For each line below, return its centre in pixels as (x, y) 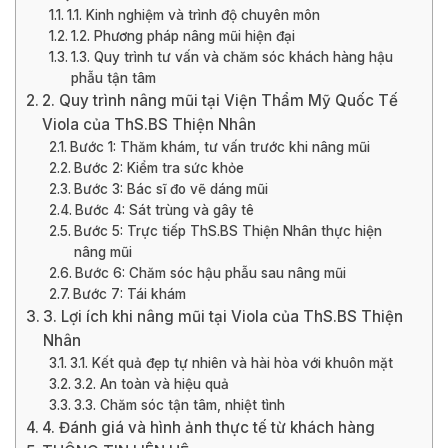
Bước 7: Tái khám (129, 293)
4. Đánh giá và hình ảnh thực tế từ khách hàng (209, 427)
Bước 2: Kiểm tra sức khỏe (158, 167)
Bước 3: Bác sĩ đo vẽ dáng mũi (170, 188)
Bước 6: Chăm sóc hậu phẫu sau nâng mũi (210, 272)
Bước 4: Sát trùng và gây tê (164, 209)
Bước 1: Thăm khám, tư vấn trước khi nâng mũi (221, 146)
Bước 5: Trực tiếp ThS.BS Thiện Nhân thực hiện (227, 230)
